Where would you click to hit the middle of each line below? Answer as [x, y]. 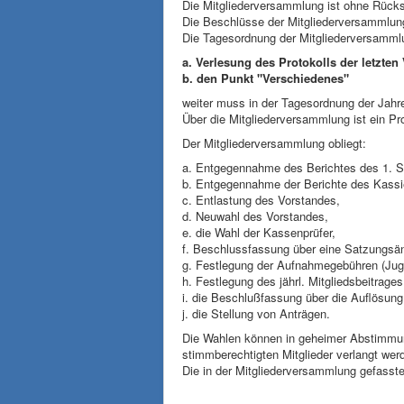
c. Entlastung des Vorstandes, [261, 200]
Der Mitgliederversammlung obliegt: [274, 143]
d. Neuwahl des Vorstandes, [255, 216]
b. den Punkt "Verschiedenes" [266, 78]
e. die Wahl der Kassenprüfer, [259, 232]
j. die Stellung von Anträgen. [256, 313]
